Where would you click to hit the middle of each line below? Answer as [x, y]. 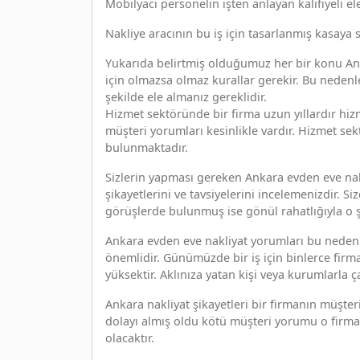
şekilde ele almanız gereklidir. [186, 96]
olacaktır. [130, 337]
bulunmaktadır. [147, 147]
